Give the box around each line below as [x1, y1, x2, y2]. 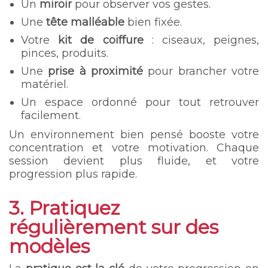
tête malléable [43, 15, 124, 29]
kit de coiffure [58, 33, 144, 47]
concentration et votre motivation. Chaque [9, 141, 259, 154]
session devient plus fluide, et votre [9, 154, 259, 167]
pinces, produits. [21, 46, 108, 60]
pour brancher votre [143, 64, 260, 78]
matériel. [21, 77, 68, 91]
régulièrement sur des [9, 215, 218, 239]
